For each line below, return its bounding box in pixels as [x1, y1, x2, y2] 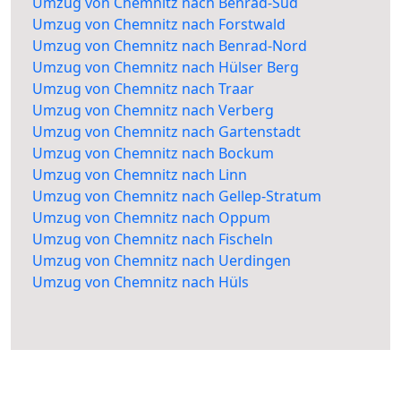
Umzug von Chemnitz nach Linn [32, 165, 247, 185]
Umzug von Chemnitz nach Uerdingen [32, 251, 291, 271]
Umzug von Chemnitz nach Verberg [32, 100, 274, 121]
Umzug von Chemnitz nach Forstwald [32, 14, 286, 35]
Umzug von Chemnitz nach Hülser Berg [32, 57, 299, 78]
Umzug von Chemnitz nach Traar [32, 79, 254, 99]
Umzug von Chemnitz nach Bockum [32, 143, 274, 164]
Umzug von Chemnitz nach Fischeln [32, 229, 273, 250]
